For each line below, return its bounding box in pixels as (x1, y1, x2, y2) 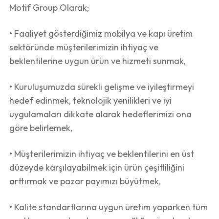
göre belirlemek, (9, 122, 73, 133)
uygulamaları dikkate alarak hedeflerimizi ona (9, 109, 192, 120)
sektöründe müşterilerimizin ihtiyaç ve (9, 42, 159, 53)
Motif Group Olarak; (9, 2, 89, 13)
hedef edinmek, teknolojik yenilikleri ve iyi (9, 95, 172, 106)
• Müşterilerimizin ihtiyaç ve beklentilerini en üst (9, 148, 195, 159)
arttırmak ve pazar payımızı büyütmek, (9, 175, 161, 187)
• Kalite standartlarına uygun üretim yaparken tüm (9, 201, 208, 213)
